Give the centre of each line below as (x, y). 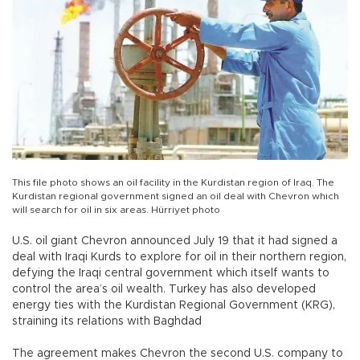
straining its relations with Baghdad (107, 322)
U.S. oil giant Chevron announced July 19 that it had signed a (175, 241)
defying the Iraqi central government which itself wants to (171, 274)
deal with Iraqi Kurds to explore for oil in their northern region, (179, 258)
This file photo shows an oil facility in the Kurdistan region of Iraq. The (173, 183)
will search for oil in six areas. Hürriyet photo (116, 210)
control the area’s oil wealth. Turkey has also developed (164, 290)
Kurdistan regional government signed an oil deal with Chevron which (176, 196)
